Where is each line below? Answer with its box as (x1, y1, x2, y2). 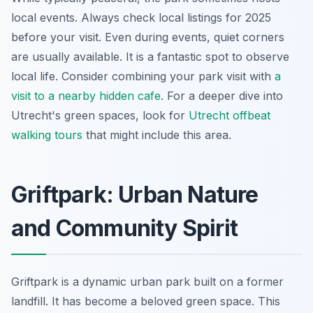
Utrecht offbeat (189, 108, 270, 122)
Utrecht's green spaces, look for (11, 108, 189, 122)
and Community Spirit (11, 214, 238, 242)
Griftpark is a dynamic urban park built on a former (11, 275, 284, 289)
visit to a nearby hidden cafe (11, 89, 161, 103)
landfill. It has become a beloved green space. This (11, 294, 280, 308)
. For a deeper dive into (161, 89, 283, 103)
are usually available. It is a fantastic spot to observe (11, 50, 289, 64)
